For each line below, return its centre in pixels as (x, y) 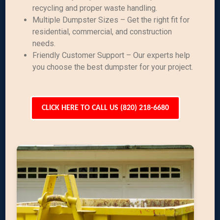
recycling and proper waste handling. (95, 8)
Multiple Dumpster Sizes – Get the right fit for (111, 20)
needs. (44, 43)
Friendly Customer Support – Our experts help (111, 55)
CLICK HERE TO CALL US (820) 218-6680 (105, 108)
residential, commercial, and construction (102, 32)
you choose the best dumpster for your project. (113, 67)
